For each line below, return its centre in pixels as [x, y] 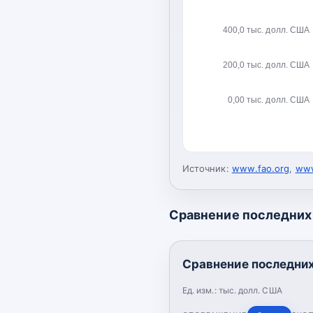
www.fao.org [261, 168]
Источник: [206, 168]
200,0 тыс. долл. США [266, 65]
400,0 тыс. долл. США [266, 30]
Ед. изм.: [201, 290]
